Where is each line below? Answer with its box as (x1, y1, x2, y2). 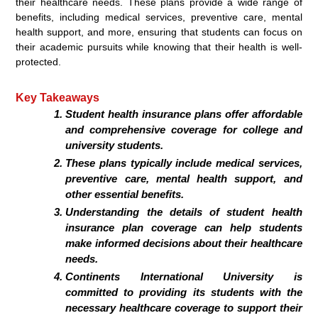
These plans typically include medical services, (65, 156, 302, 169)
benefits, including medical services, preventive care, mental (16, 11, 302, 23)
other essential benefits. (65, 187, 185, 200)
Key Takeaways (16, 91, 100, 104)
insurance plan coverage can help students (65, 221, 302, 234)
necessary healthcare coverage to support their (65, 301, 302, 314)
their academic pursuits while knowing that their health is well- (16, 40, 302, 53)
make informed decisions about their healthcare (65, 236, 302, 249)
